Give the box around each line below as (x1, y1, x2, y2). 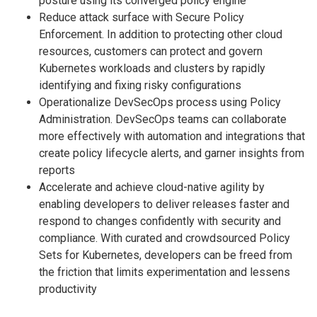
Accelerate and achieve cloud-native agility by (39, 180, 265, 195)
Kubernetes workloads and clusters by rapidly (39, 62, 265, 76)
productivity (39, 282, 97, 296)
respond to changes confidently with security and (39, 214, 281, 229)
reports (39, 163, 75, 178)
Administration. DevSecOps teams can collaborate (39, 113, 287, 127)
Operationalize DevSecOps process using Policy (39, 96, 281, 110)
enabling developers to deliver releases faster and (39, 197, 289, 212)
